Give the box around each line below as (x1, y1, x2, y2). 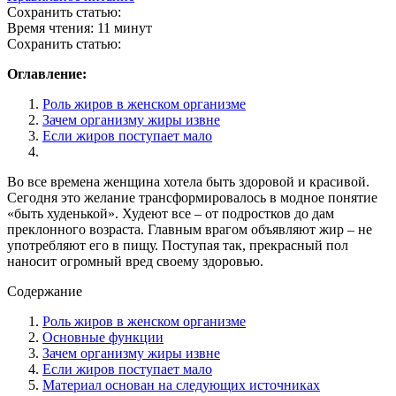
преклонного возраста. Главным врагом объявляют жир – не (7, 221, 372, 237)
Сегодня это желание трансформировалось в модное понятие (7, 189, 377, 205)
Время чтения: (7, 19, 97, 35)
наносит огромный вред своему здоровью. (7, 253, 263, 269)
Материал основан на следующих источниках (42, 377, 320, 392)
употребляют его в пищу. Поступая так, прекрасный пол (7, 237, 348, 253)
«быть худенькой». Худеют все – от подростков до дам (7, 205, 334, 221)
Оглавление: (7, 65, 87, 81)
